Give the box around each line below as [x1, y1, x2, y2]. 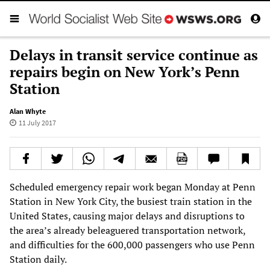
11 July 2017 [18, 118, 56, 127]
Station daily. [10, 252, 67, 266]
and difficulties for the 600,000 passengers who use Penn [10, 237, 255, 251]
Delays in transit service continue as [10, 45, 258, 64]
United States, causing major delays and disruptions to [10, 209, 245, 222]
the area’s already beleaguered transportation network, [10, 223, 245, 237]
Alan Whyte [10, 106, 46, 116]
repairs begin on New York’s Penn [10, 61, 239, 81]
